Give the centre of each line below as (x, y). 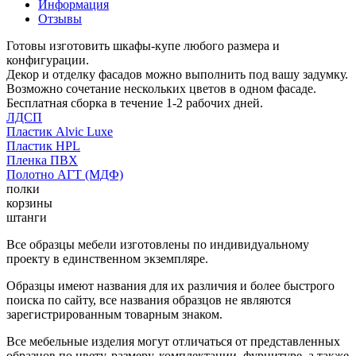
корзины (29, 203)
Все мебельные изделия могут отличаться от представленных (173, 341)
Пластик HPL (43, 145)
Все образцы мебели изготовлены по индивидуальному (158, 244)
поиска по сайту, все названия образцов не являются (149, 300)
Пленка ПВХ (42, 160)
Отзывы (60, 18)
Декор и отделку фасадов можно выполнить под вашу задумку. (177, 74)
